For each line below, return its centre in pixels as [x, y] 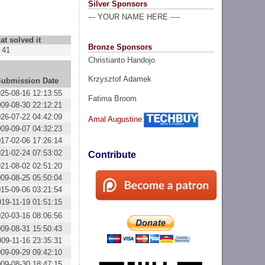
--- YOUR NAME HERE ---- [134, 17]
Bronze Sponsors [120, 47]
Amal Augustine [115, 119]
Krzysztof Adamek [119, 79]
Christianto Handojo [121, 60]
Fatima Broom [112, 98]
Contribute [112, 155]
